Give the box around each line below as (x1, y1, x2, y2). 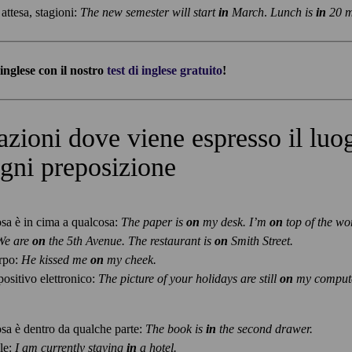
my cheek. (104, 252, 156, 266)
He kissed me (21, 252, 90, 266)
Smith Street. (228, 233, 293, 247)
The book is (145, 321, 206, 335)
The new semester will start (80, 5, 218, 20)
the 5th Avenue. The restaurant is (46, 233, 214, 247)
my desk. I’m (200, 214, 269, 229)
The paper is (121, 214, 186, 229)
